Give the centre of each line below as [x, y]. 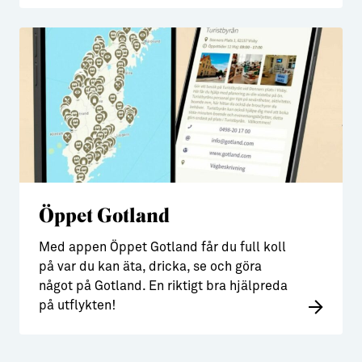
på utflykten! [77, 305]
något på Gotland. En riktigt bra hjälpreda [163, 286]
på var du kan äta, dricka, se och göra [150, 267]
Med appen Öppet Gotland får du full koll [162, 247]
